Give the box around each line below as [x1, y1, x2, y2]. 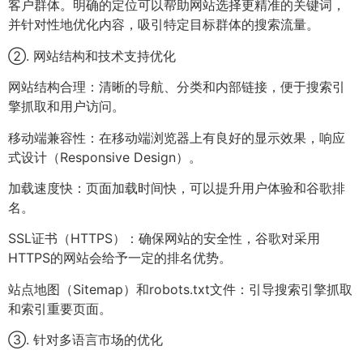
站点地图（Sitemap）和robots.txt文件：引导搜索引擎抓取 [8, 280, 352, 297]
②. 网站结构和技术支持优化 [8, 47, 176, 64]
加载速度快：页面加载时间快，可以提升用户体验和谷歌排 [8, 179, 345, 196]
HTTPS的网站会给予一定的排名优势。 [8, 250, 232, 267]
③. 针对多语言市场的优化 [8, 331, 163, 348]
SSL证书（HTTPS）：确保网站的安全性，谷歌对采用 [8, 230, 320, 247]
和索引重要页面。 [8, 300, 112, 317]
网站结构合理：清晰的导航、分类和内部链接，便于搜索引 [8, 79, 345, 96]
